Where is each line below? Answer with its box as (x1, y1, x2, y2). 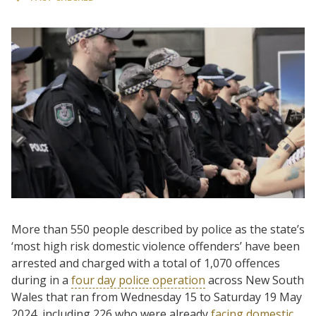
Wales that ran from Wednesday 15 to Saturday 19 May (11, 288, 302, 305)
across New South (205, 272, 304, 288)
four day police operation (71, 272, 205, 288)
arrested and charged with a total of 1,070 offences (11, 255, 280, 271)
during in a (11, 272, 71, 288)
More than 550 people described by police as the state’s (11, 221, 305, 237)
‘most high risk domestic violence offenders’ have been (11, 238, 300, 254)
